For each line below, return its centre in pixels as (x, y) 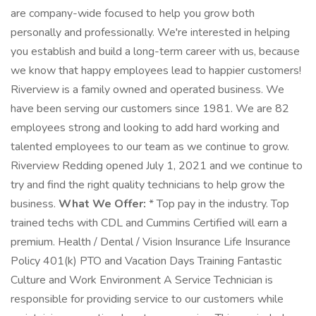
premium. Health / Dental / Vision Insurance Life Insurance (151, 242)
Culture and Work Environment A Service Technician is (142, 280)
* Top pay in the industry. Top (218, 204)
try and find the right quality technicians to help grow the (148, 185)
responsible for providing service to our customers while (147, 299)
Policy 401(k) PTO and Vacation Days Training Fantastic (146, 261)
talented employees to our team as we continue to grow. (150, 147)
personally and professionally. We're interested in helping (150, 32)
